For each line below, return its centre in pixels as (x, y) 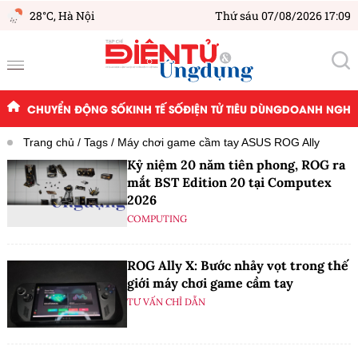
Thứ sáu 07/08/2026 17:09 (283, 16)
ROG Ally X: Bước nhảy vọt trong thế (238, 265)
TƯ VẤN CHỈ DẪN (166, 301)
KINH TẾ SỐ (154, 109)
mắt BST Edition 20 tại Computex (229, 183)
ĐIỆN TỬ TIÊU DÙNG (232, 109)
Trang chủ (49, 143)
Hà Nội (76, 16)
